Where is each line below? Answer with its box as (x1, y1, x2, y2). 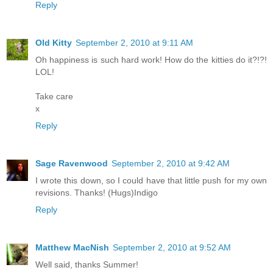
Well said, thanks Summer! (35, 260, 138, 270)
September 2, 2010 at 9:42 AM (112, 158, 230, 169)
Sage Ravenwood (35, 158, 108, 169)
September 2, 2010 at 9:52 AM (113, 243, 231, 253)
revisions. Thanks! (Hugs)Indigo (35, 188, 158, 198)
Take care (35, 91, 73, 102)
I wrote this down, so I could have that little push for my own (35, 175, 267, 186)
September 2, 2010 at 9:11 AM (76, 38, 193, 48)
